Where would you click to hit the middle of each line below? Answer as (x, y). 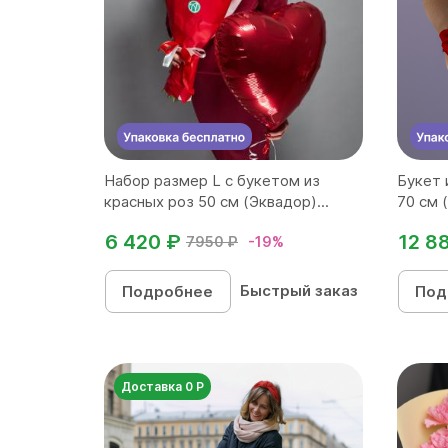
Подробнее (168, 291)
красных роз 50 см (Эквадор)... (216, 201)
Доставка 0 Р (162, 386)
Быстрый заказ (298, 290)
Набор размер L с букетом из (212, 180)
